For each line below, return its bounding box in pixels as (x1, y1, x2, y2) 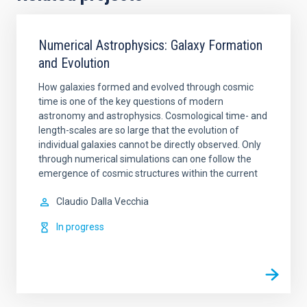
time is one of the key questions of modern (38, 96, 223, 107)
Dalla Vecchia (91, 196, 149, 207)
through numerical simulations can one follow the (38, 153, 251, 164)
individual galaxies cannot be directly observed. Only (38, 139, 261, 150)
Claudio (56, 196, 88, 207)
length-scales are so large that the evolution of (38, 125, 239, 136)
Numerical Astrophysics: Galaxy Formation (38, 37, 262, 53)
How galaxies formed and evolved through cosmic (38, 82, 254, 93)
